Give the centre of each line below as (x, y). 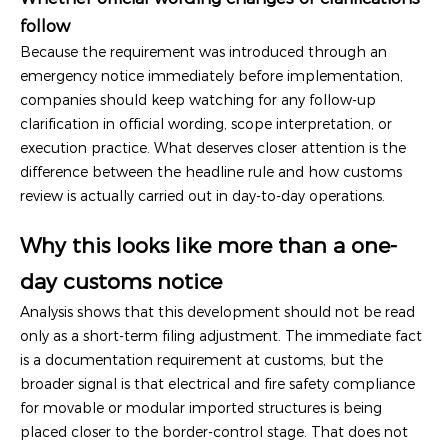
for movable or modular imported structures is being (201, 407)
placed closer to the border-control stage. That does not (214, 431)
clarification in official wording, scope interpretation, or (206, 123)
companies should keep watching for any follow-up (198, 99)
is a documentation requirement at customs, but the (201, 359)
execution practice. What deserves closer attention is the (213, 147)
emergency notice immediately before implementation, (211, 75)
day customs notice (121, 281)
